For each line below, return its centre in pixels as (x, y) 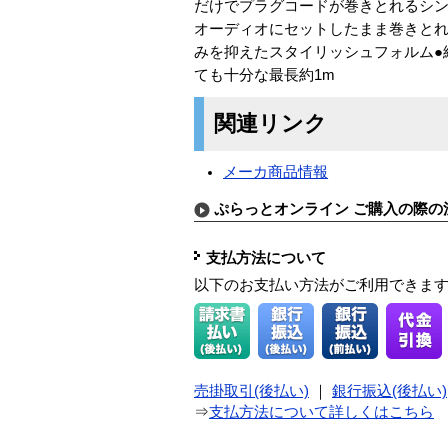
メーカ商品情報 (276, 171)
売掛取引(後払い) (251, 391)
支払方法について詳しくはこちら (321, 412)
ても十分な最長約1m (264, 74)
